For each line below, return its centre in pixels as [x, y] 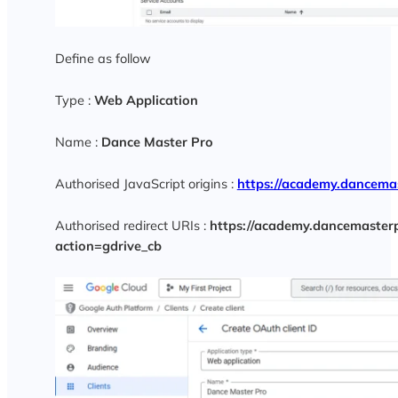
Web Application [146, 100]
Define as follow [103, 59]
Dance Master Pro [157, 142]
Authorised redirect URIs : [132, 226]
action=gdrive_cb [108, 246]
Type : [74, 100]
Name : [78, 142]
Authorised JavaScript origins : [146, 184]
